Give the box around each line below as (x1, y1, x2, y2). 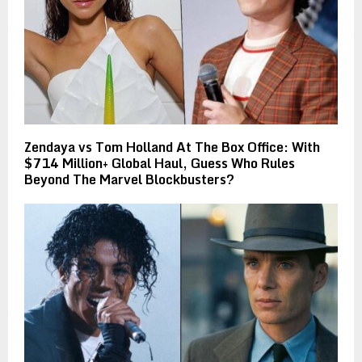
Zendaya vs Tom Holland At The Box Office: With (24, 136, 320, 158)
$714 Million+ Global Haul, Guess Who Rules (24, 152, 295, 174)
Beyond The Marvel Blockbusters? (24, 168, 234, 190)
